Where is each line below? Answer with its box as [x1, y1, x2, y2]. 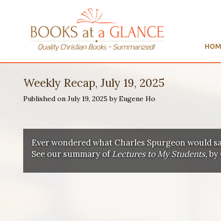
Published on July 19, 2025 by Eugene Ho [23, 94, 155, 104]
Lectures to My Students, [111, 148, 209, 159]
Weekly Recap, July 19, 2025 [23, 75, 164, 90]
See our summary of [31, 148, 112, 159]
